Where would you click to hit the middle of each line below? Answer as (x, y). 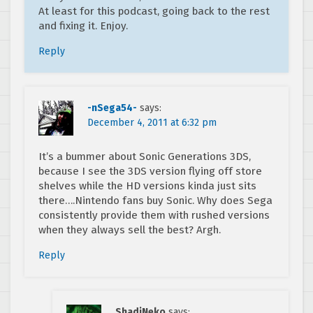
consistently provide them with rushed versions (154, 216)
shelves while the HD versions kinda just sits (147, 186)
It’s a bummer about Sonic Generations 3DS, (145, 157)
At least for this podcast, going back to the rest (154, 12)
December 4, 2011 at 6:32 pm (152, 123)
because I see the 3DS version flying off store (150, 172)
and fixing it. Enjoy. (83, 26)
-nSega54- (112, 108)
